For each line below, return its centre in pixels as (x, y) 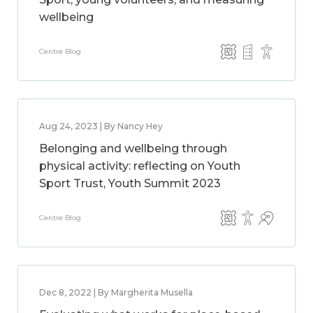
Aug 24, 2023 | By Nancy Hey (101, 126)
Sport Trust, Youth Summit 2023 (130, 183)
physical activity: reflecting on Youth (140, 166)
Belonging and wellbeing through (133, 148)
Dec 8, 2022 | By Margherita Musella (116, 292)
